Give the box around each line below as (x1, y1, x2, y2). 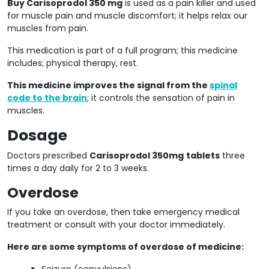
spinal (210, 79, 237, 91)
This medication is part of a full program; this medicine (7, 44, 238, 56)
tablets (186, 149, 220, 162)
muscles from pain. (7, 22, 88, 34)
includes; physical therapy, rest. (7, 56, 138, 69)
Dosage (7, 124, 67, 146)
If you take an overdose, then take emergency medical (7, 205, 240, 218)
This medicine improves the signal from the (7, 79, 210, 91)
